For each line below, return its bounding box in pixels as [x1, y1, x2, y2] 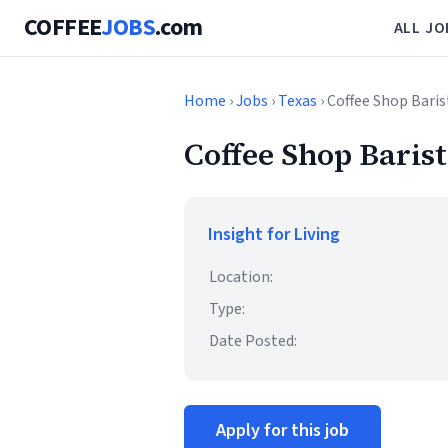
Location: [209, 266, 273, 288]
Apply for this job [216, 418, 349, 443]
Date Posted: [209, 330, 297, 352]
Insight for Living [208, 222, 340, 247]
